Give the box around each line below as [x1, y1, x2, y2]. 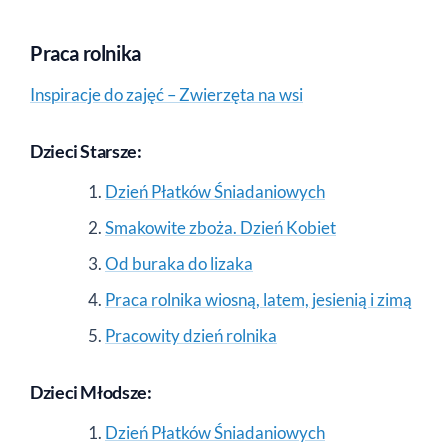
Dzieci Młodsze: [30, 380, 152, 403]
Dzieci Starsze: [30, 139, 142, 162]
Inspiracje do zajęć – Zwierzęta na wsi [30, 83, 303, 105]
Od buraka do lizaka [105, 252, 253, 274]
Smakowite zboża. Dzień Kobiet [105, 216, 336, 238]
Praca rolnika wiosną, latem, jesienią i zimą [105, 288, 412, 310]
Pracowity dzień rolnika [105, 324, 277, 346]
